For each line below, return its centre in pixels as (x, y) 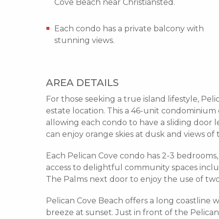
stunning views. (85, 40)
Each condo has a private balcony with (129, 28)
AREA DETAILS (83, 82)
